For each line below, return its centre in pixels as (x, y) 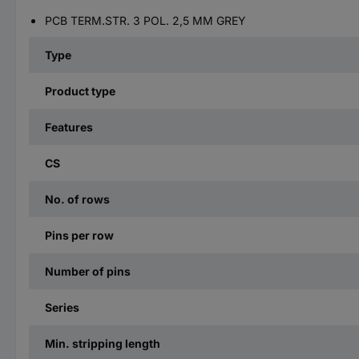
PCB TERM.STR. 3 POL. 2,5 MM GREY (145, 21)
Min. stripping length (103, 344)
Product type (80, 91)
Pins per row (79, 236)
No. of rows (77, 200)
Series (62, 308)
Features (69, 127)
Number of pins (88, 272)
